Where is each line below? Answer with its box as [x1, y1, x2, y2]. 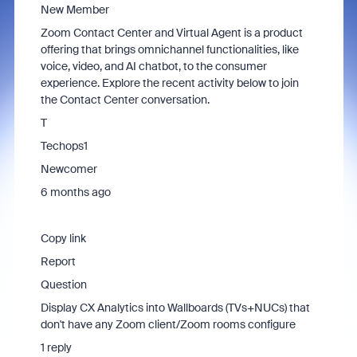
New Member [40, 2, 109, 17]
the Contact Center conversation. [40, 92, 210, 107]
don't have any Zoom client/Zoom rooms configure [40, 317, 296, 331]
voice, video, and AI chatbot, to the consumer [40, 59, 267, 73]
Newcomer [40, 162, 97, 176]
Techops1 [40, 139, 88, 153]
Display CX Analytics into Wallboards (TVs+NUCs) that [40, 300, 310, 315]
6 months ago [40, 185, 111, 199]
